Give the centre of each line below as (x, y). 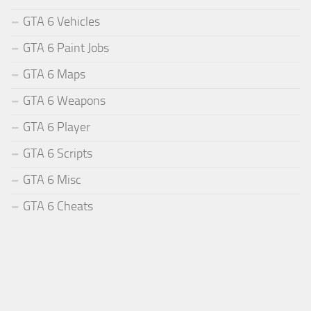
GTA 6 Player (57, 127)
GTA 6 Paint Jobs (66, 48)
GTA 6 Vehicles (61, 21)
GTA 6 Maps (54, 74)
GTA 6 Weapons (64, 100)
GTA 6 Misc (52, 179)
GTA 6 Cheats (58, 206)
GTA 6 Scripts (58, 153)
